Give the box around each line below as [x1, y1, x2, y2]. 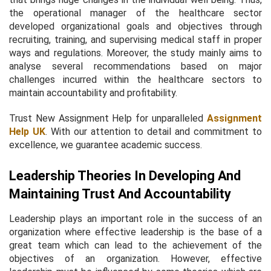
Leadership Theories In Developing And [9, 168, 241, 183]
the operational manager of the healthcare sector [9, 7, 262, 19]
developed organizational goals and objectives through [9, 20, 262, 32]
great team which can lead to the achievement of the [9, 239, 262, 251]
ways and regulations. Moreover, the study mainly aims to [9, 47, 262, 59]
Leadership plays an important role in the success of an [9, 212, 262, 224]
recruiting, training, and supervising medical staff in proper [9, 33, 262, 45]
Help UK [9, 125, 45, 137]
